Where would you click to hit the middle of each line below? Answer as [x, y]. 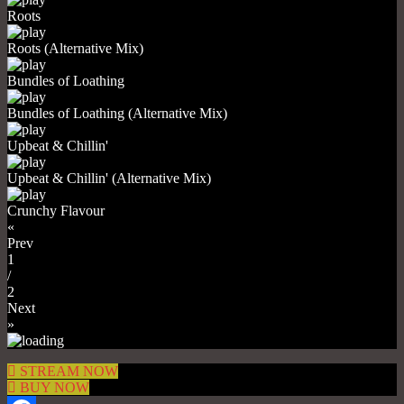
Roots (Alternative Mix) [75, 49]
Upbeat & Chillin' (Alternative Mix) [109, 179]
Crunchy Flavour [56, 211]
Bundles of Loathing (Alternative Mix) [117, 114]
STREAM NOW [69, 372]
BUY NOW [55, 388]
